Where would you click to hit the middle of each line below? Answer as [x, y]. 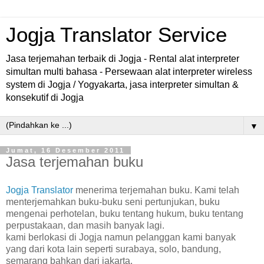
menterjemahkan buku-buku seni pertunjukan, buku [113, 202]
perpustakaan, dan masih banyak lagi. [85, 225]
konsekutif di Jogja [45, 98]
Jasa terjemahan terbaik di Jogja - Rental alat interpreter [123, 59]
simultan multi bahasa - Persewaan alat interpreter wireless [129, 72]
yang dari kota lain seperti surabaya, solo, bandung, [113, 249]
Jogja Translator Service [116, 35]
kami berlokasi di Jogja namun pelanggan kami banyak [121, 237]
